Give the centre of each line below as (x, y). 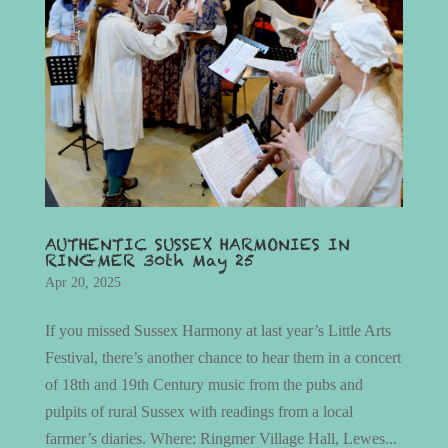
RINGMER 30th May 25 (149, 260)
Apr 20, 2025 (82, 282)
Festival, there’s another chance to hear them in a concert (222, 357)
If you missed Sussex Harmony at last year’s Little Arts (217, 330)
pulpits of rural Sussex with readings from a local (198, 411)
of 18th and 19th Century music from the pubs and (203, 384)
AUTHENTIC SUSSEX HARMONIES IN (197, 244)
